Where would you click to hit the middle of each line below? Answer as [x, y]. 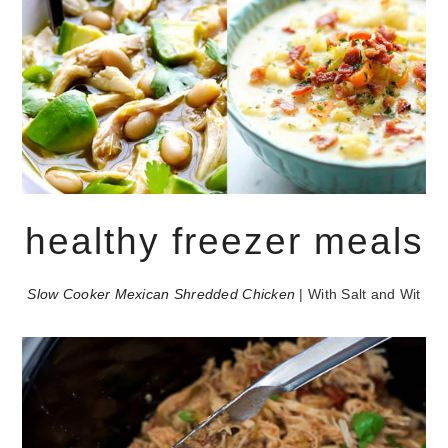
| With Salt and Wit [358, 295]
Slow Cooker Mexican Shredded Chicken [161, 295]
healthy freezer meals [224, 242]
